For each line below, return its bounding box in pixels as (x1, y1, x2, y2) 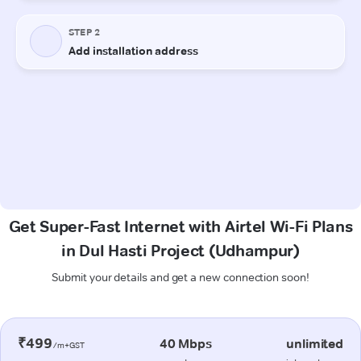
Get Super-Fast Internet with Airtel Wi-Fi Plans (8, 216, 353, 236)
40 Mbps (159, 335, 212, 351)
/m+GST (52, 339, 85, 351)
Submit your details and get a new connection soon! (52, 269, 309, 284)
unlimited (286, 335, 343, 351)
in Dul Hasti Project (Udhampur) (61, 240, 300, 260)
